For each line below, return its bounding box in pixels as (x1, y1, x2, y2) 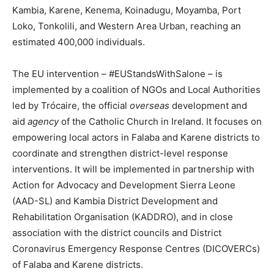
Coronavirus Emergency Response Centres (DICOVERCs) (12, 243, 260, 255)
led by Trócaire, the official (12, 100, 130, 112)
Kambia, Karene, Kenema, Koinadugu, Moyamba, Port (12, 4, 241, 17)
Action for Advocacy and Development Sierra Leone (12, 179, 235, 191)
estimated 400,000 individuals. (12, 36, 145, 48)
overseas (130, 100, 169, 112)
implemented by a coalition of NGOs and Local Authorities (12, 84, 261, 96)
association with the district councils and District (12, 227, 221, 239)
